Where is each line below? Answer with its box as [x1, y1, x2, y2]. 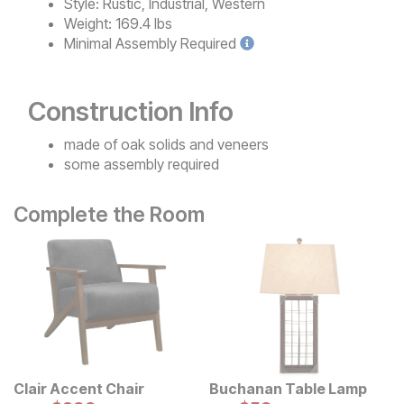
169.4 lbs [115, 14, 172, 32]
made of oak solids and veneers [64, 134, 269, 153]
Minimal [64, 33, 112, 52]
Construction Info [28, 95, 234, 127]
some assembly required [64, 154, 219, 173]
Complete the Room [14, 201, 205, 227]
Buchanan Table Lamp [209, 379, 367, 398]
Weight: [64, 14, 112, 32]
